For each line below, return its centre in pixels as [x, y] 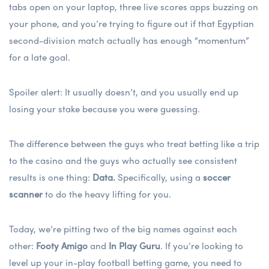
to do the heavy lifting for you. [107, 194]
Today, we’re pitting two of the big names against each [123, 228]
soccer [217, 177]
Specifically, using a [159, 177]
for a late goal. [40, 57]
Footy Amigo [62, 245]
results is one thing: [51, 177]
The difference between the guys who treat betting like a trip [134, 143]
